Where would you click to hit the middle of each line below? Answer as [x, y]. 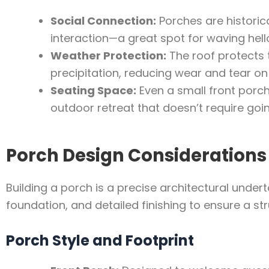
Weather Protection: [108, 56]
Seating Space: [93, 91]
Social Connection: [103, 21]
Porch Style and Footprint [100, 241]
